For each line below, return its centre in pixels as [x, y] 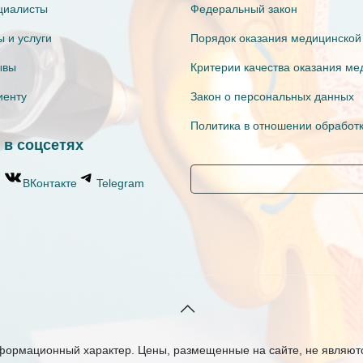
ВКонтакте [50, 183]
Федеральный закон [243, 9]
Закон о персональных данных [272, 96]
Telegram [121, 183]
